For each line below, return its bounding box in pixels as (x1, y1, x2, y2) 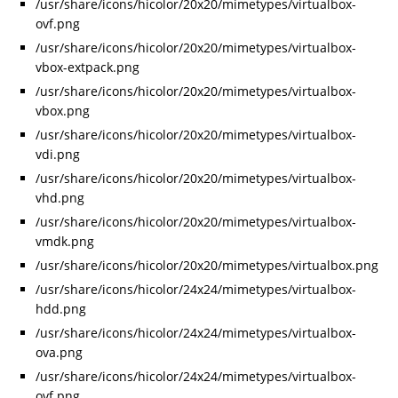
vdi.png (36, 146, 80, 163)
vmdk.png (36, 233, 94, 251)
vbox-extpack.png (36, 59, 139, 76)
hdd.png (36, 300, 86, 318)
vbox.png (36, 102, 90, 120)
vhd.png (36, 189, 84, 207)
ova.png (36, 344, 83, 362)
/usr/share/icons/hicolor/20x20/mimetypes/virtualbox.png (36, 257, 378, 275)
